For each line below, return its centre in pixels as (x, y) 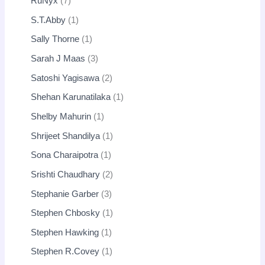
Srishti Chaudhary (66, 174)
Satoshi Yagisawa (65, 78)
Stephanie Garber (65, 194)
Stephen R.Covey (65, 252)
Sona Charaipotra (65, 155)
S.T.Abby (49, 20)
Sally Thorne (55, 39)
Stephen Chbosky (66, 213)
